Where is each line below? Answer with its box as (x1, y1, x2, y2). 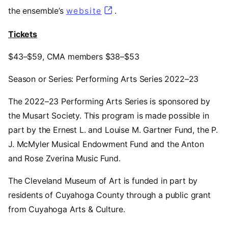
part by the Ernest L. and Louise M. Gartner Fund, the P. (8, 124, 218, 135)
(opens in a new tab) (101, 5, 201, 16)
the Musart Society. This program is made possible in (8, 110, 209, 121)
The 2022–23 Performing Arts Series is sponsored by (8, 96, 210, 106)
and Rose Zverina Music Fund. (8, 153, 121, 163)
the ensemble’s (8, 5, 66, 16)
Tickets (8, 28, 37, 39)
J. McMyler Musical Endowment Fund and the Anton (8, 138, 204, 149)
